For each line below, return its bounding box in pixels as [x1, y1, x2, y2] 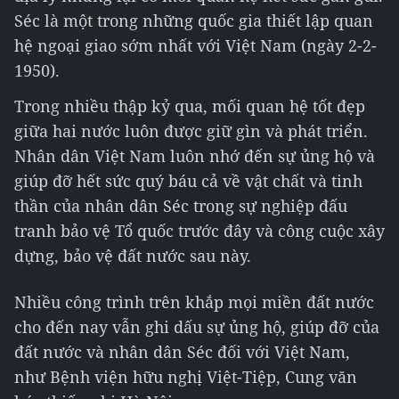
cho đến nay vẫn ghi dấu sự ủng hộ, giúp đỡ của [14, 316, 379, 338]
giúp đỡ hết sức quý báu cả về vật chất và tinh [14, 170, 362, 191]
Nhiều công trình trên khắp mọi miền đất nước [14, 291, 374, 313]
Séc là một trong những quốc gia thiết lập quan [14, 10, 373, 31]
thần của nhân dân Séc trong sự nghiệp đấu [14, 195, 347, 216]
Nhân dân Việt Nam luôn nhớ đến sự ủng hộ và [14, 145, 375, 167]
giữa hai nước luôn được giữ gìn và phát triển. [14, 120, 368, 142]
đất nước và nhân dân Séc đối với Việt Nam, [14, 341, 350, 362]
